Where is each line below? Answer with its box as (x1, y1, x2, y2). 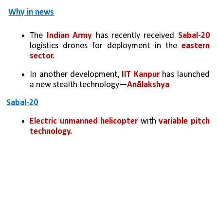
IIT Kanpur (119, 70, 160, 80)
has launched (159, 70, 210, 80)
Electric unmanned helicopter (30, 117, 138, 127)
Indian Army (46, 31, 92, 41)
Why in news (8, 8, 54, 18)
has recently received (92, 31, 178, 41)
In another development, (30, 70, 120, 80)
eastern (181, 41, 210, 51)
